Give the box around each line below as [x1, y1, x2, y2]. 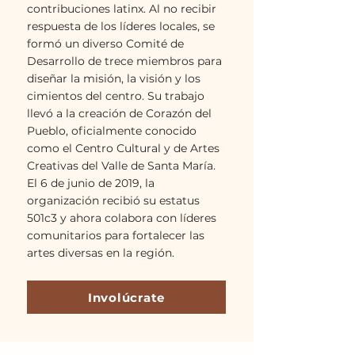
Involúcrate [87, 289, 166, 305]
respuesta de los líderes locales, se [27, 19, 215, 33]
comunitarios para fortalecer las [27, 228, 204, 242]
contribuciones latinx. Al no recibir [27, 2, 216, 16]
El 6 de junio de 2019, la [27, 176, 155, 190]
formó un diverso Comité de [27, 36, 184, 51]
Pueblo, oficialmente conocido [27, 124, 197, 138]
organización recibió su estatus [27, 193, 200, 208]
